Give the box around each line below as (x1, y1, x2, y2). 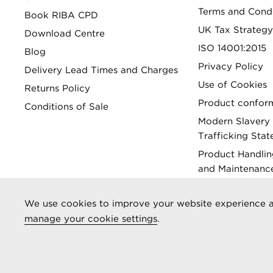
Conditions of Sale (24, 101, 108, 112)
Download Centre (24, 28, 105, 39)
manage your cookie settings (24, 213, 157, 224)
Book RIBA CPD (24, 10, 98, 21)
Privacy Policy (198, 61, 263, 72)
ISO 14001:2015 (198, 43, 266, 54)
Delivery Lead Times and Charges (24, 65, 178, 76)
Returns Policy (24, 83, 90, 94)
